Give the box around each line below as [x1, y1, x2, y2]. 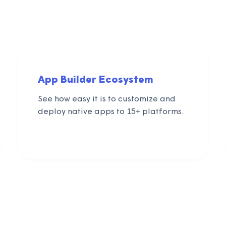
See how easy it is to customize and [37, 95, 176, 104]
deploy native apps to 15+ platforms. [37, 108, 184, 117]
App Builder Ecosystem [37, 75, 153, 86]
